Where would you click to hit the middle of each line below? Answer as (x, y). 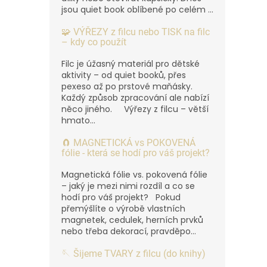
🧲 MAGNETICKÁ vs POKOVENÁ (128, 142)
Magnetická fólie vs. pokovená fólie (134, 174)
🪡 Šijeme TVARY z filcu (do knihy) (133, 253)
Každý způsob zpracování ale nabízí (135, 97)
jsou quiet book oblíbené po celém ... (137, 9)
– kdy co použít (94, 42)
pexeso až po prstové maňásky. (127, 86)
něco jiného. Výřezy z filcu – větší (135, 109)
